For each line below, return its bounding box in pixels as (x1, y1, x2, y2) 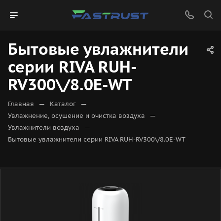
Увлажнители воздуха (8, 123, 79, 132)
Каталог (50, 100, 76, 108)
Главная (8, 100, 34, 108)
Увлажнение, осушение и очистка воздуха (8, 111, 145, 120)
